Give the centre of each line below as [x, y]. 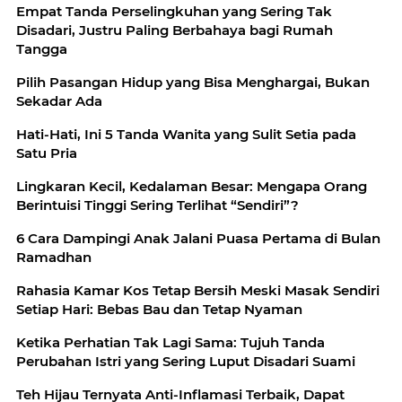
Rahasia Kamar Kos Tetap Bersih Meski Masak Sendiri [198, 290]
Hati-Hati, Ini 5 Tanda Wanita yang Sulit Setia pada [186, 134]
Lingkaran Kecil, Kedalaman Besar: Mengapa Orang [192, 186]
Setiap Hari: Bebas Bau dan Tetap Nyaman [159, 309]
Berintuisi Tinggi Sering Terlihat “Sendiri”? [157, 205]
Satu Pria [47, 153]
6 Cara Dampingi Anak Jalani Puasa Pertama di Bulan [198, 238]
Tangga [42, 49]
